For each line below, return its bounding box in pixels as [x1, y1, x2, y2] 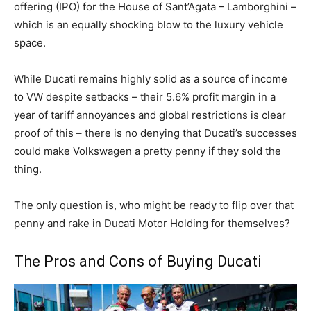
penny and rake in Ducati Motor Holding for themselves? [14, 217, 290, 230]
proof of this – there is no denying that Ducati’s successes [14, 126, 297, 140]
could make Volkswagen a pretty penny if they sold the [14, 144, 281, 158]
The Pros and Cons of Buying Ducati [14, 253, 262, 271]
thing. [14, 162, 44, 176]
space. [14, 36, 46, 50]
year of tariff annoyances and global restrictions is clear [14, 108, 286, 122]
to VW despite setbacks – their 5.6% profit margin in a [14, 90, 276, 104]
